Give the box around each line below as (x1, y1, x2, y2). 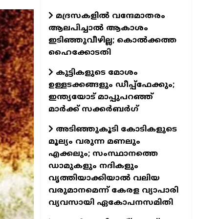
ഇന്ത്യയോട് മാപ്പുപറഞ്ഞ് (48, 92, 153, 102)
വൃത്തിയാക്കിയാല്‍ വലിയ (48, 173, 160, 183)
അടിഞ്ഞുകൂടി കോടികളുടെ (53, 124, 177, 134)
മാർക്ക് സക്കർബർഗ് (48, 104, 138, 114)
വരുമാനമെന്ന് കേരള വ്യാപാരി (48, 185, 178, 196)
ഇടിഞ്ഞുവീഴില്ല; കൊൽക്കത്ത (48, 35, 176, 45)
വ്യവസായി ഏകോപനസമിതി (48, 197, 173, 208)
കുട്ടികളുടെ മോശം (53, 67, 138, 78)
